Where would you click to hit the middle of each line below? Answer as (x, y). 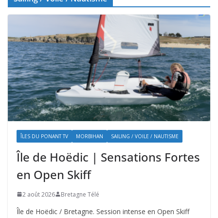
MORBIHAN (90, 136)
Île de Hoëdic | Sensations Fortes (108, 157)
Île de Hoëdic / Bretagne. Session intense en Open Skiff (103, 211)
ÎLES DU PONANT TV (44, 136)
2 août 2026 (39, 194)
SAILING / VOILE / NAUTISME (145, 136)
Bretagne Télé (80, 194)
